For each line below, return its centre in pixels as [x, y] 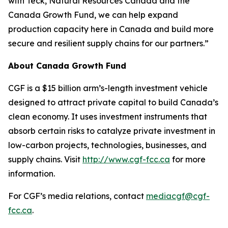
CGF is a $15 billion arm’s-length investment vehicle [108, 88]
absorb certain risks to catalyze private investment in [112, 131]
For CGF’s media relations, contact [77, 196]
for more [188, 159]
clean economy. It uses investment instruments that [108, 117]
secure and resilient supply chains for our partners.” [108, 43]
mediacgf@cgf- [178, 196]
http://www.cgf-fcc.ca [126, 159]
